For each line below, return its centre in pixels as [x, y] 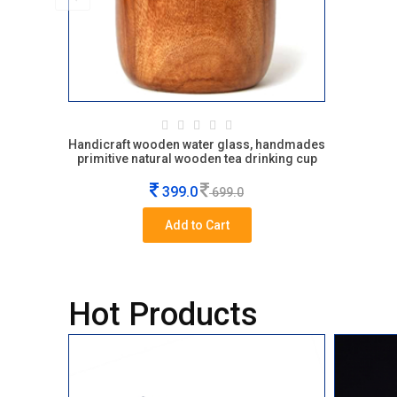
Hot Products [163, 315]
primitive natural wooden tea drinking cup [197, 159]
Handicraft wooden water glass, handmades [197, 144]
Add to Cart [197, 225]
